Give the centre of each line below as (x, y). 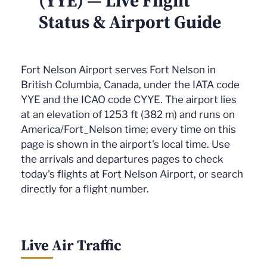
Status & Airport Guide (130, 22)
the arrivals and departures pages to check (122, 159)
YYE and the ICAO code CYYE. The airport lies (129, 100)
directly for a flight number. (85, 189)
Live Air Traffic (71, 245)
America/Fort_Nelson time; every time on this (128, 130)
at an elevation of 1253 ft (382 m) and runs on (128, 115)
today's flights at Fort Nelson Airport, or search (132, 174)
